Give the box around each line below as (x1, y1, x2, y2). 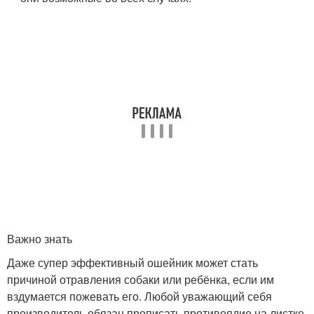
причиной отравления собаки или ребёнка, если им (7, 271, 274, 287)
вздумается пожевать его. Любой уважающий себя (7, 288, 272, 304)
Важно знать (7, 231, 72, 247)
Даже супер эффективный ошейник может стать (7, 254, 258, 271)
